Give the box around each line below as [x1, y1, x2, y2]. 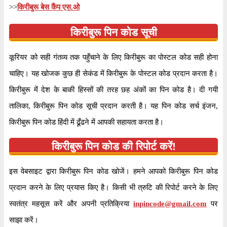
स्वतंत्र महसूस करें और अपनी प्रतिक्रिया [9, 200, 133, 208]
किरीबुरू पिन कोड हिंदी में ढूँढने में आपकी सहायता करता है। [9, 118, 164, 126]
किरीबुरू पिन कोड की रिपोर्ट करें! [51, 140, 176, 152]
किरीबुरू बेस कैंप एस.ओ [17, 3, 80, 11]
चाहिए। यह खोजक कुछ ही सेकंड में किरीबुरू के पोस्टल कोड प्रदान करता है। [9, 69, 218, 78]
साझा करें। [9, 216, 39, 224]
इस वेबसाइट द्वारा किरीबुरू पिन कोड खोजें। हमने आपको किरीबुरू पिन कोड [9, 167, 218, 175]
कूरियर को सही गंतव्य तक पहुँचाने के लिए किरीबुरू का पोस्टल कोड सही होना [9, 53, 218, 61]
